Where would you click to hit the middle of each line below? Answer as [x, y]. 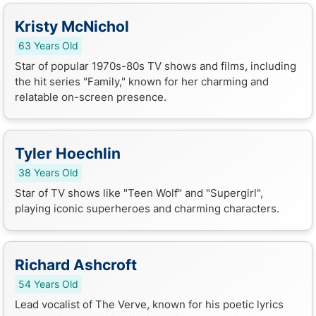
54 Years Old [48, 284]
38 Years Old [48, 172]
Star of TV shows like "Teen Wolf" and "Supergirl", [139, 193]
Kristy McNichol [72, 26]
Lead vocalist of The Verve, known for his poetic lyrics [149, 304]
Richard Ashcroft [76, 265]
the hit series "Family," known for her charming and [142, 81]
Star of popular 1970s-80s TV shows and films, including [156, 66]
